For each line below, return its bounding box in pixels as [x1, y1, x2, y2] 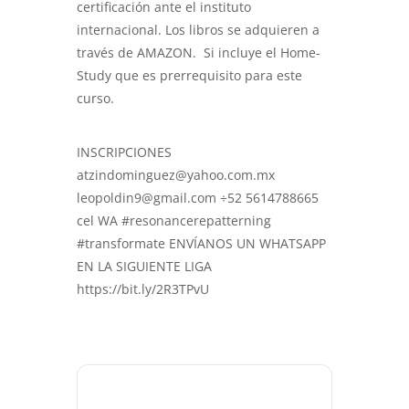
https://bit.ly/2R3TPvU [77, 280, 209, 299]
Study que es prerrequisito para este [77, 67, 302, 85]
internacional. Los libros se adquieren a [77, 21, 320, 39]
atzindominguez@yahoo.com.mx [77, 166, 275, 184]
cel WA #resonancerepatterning [77, 212, 271, 230]
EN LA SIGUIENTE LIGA [77, 257, 212, 276]
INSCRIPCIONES [77, 143, 172, 162]
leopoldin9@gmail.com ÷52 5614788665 [77, 189, 319, 207]
